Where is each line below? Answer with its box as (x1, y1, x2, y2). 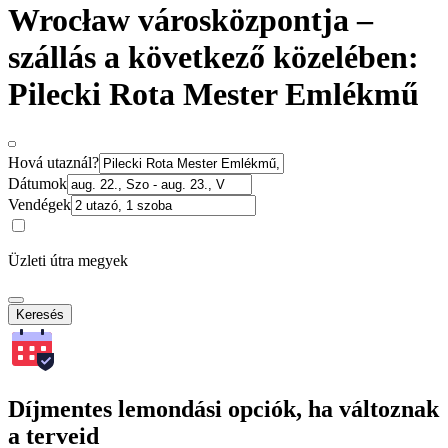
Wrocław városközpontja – (8, 2, 373, 39)
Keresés (16, 306, 64, 322)
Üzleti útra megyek (8, 251, 128, 269)
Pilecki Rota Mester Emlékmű (8, 76, 419, 113)
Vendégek (8, 195, 71, 213)
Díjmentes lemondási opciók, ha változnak (8, 396, 439, 423)
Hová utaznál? (8, 153, 99, 171)
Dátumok (8, 174, 67, 192)
